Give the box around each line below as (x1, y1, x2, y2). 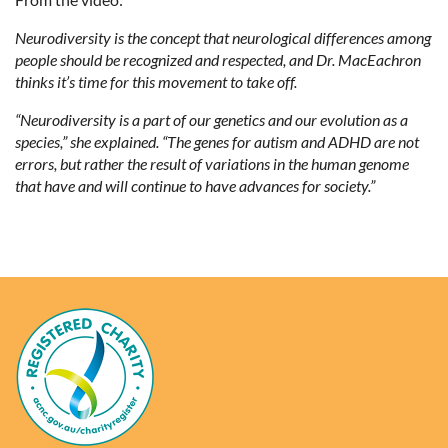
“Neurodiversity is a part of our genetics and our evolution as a (15, 110, 408, 130)
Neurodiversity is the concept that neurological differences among (15, 28, 431, 48)
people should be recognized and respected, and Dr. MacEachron (15, 50, 421, 70)
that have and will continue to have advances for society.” (15, 176, 375, 196)
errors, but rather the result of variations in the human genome (15, 154, 409, 174)
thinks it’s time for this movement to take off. (15, 72, 297, 92)
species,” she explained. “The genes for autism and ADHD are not (15, 132, 419, 152)
